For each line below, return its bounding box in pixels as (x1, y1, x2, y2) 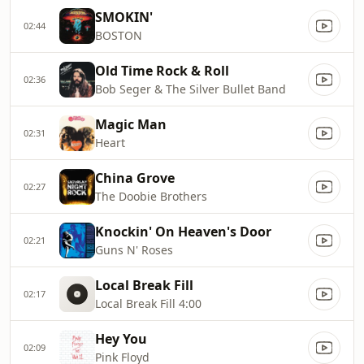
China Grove (95, 169, 175, 187)
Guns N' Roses (95, 242, 173, 258)
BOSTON (95, 28, 142, 43)
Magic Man (95, 115, 167, 133)
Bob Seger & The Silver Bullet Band (95, 81, 286, 97)
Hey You (95, 330, 147, 348)
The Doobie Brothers (95, 188, 207, 204)
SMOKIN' (95, 8, 153, 26)
